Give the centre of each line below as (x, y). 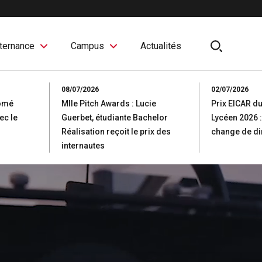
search (229, 52)
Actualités (161, 46)
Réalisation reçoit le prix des (116, 132)
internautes (83, 146)
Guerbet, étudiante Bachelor (115, 118)
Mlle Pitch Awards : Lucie (109, 104)
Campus (87, 46)
